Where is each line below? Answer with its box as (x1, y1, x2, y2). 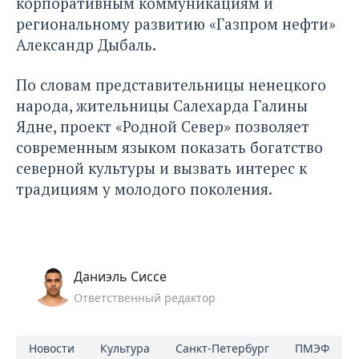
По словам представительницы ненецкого (16, 75, 326, 95)
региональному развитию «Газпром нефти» (16, 14, 336, 34)
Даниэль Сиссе (74, 268, 167, 286)
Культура (100, 341, 150, 357)
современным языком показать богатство (16, 137, 323, 158)
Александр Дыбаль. (16, 34, 159, 55)
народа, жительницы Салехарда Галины (16, 95, 308, 116)
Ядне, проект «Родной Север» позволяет (16, 116, 309, 137)
